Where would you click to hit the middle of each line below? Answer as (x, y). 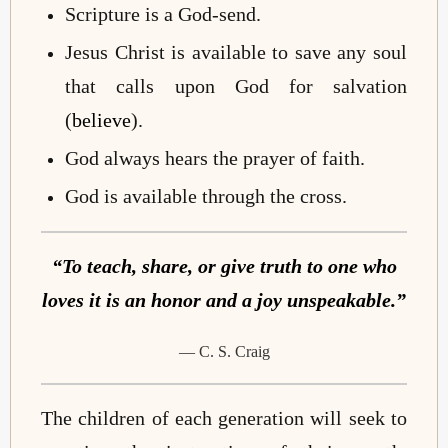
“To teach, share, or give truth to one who (224, 265)
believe (102, 119)
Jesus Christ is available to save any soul (236, 51)
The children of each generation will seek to (224, 418)
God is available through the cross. (206, 195)
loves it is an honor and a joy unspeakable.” (224, 299)
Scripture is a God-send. (163, 13)
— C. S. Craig (224, 352)
